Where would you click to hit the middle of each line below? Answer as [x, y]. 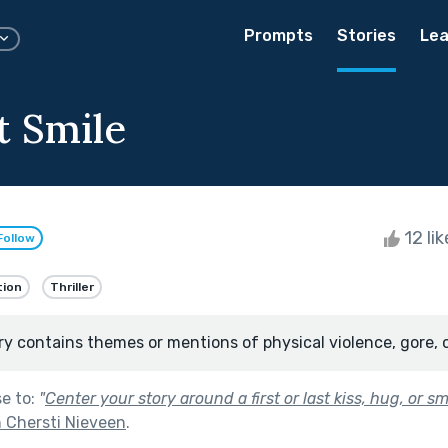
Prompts [278, 35]
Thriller [72, 286]
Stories [366, 35]
